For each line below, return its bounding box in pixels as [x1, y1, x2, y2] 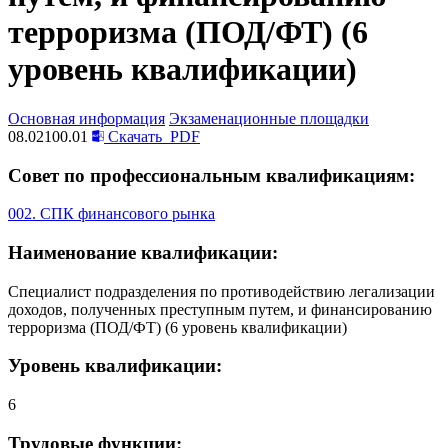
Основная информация [8, 109, 165, 127]
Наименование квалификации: [8, 242, 278, 264]
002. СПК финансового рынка [8, 205, 215, 223]
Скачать [104, 127, 166, 145]
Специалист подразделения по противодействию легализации [8, 282, 435, 300]
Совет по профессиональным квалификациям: [8, 164, 415, 186]
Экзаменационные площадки [169, 109, 369, 127]
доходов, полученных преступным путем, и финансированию [8, 300, 432, 318]
